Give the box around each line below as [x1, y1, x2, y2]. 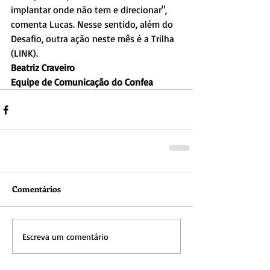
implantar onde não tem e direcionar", [11, 4, 169, 16]
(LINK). [11, 47, 38, 60]
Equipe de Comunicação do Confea [11, 76, 153, 89]
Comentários [12, 183, 61, 195]
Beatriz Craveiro [11, 61, 75, 74]
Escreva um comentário [22, 231, 108, 242]
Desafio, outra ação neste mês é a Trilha [11, 33, 177, 45]
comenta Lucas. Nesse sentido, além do [11, 18, 175, 31]
